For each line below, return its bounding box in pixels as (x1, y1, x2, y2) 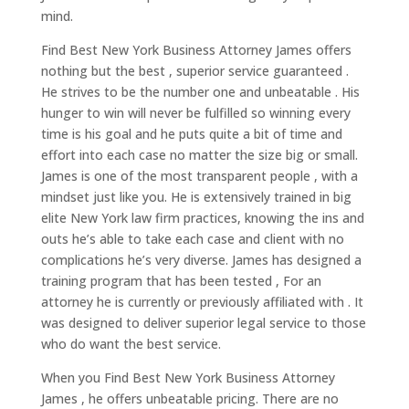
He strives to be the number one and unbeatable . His (40, 83, 360, 101)
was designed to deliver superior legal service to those (40, 314, 366, 332)
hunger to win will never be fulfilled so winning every (40, 104, 351, 122)
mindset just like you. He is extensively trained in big (40, 188, 351, 206)
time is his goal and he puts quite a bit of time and (40, 125, 342, 143)
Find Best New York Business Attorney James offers (40, 41, 351, 59)
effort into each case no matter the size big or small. (40, 146, 358, 164)
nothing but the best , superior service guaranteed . (40, 62, 349, 80)
